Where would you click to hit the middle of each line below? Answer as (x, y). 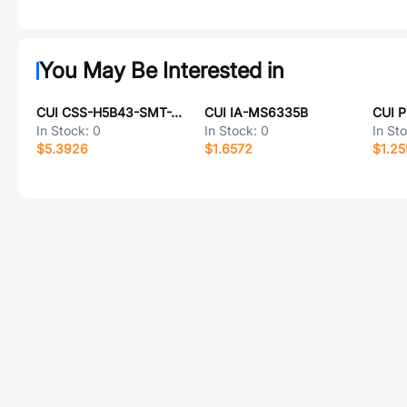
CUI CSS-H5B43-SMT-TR (176, 112)
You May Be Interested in (162, 70)
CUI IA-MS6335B (256, 112)
